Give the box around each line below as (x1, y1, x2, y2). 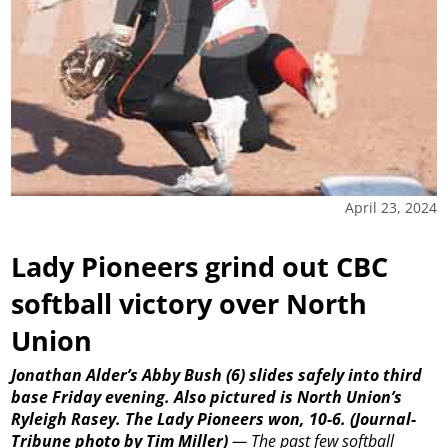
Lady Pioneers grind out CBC (11, 248, 389, 286)
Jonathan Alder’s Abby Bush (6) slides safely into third (11, 363, 423, 386)
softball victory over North (11, 285, 368, 323)
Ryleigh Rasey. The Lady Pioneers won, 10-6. (11, 407, 347, 430)
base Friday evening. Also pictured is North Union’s (11, 385, 403, 408)
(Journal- (350, 407, 417, 430)
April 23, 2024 (344, 198, 437, 218)
